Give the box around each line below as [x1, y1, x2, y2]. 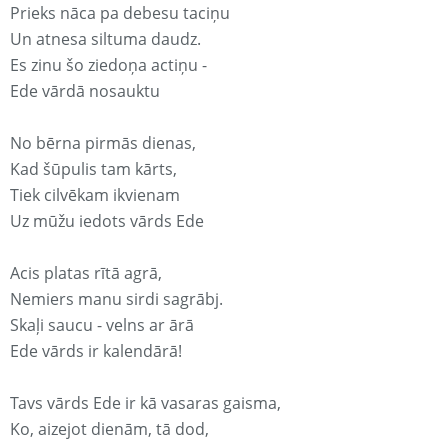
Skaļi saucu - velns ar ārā [10, 314, 194, 337]
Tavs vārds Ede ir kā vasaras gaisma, [10, 392, 281, 415]
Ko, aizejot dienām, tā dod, [10, 418, 209, 441]
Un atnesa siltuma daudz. [10, 28, 201, 51]
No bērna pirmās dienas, [10, 132, 196, 155]
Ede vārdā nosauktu [10, 80, 160, 103]
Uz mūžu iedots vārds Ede [10, 210, 204, 233]
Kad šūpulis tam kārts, [10, 158, 177, 181]
